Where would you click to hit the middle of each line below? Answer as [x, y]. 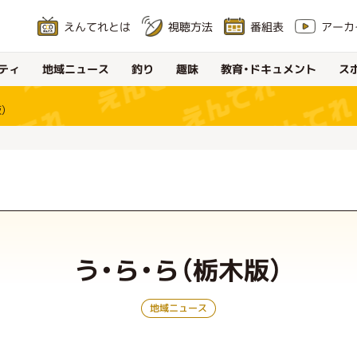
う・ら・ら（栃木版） [178, 270]
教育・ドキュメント [269, 69]
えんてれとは [97, 27]
